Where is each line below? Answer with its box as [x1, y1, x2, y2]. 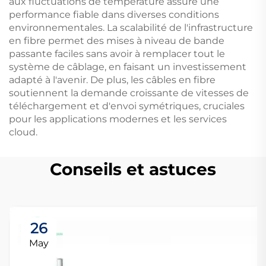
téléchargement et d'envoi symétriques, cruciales [9, 100, 245, 112]
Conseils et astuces [50, 159, 216, 179]
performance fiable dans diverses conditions [9, 8, 219, 20]
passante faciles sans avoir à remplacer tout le [9, 47, 225, 59]
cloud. [9, 126, 37, 138]
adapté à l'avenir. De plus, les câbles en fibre [9, 74, 216, 85]
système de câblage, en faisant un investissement [9, 61, 246, 72]
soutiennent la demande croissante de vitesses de [9, 87, 249, 99]
